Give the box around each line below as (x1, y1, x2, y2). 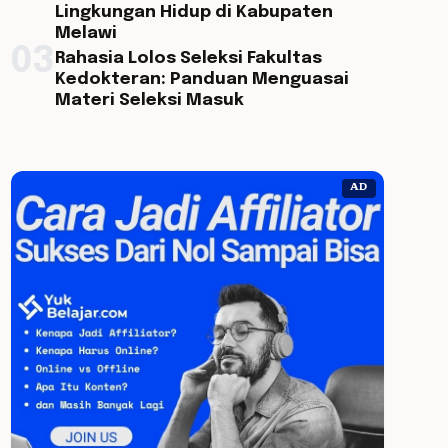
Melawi (54, 25, 117, 42)
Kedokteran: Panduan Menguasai (54, 71, 349, 88)
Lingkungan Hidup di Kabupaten (54, 4, 333, 21)
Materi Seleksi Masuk (54, 92, 244, 109)
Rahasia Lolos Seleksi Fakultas (54, 50, 322, 67)
